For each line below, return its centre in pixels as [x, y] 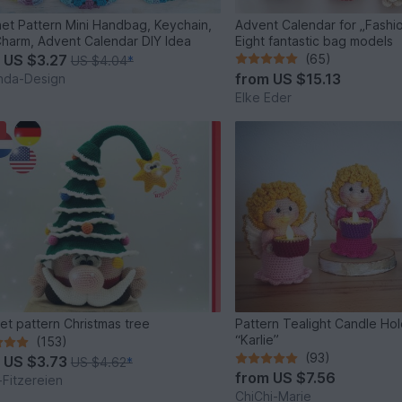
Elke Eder [264, 97]
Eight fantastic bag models [315, 40]
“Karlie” [258, 340]
